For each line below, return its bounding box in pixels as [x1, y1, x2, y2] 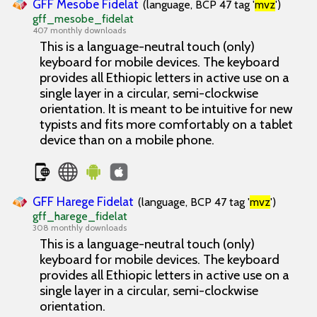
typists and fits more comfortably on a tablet [40, 116, 293, 132]
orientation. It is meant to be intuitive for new [40, 100, 293, 117]
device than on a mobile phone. [40, 132, 214, 148]
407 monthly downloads [33, 25, 126, 35]
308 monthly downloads [33, 222, 127, 233]
